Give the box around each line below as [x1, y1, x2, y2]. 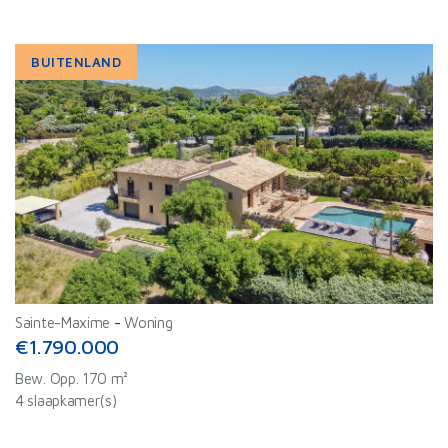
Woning [124, 314, 173, 331]
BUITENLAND [31, 54, 122, 70]
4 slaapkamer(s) [15, 392, 117, 409]
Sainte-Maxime [15, 314, 111, 331]
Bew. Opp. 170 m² [15, 370, 129, 387]
